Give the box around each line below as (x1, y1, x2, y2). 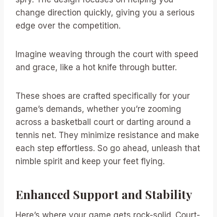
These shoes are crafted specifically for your (15, 91, 190, 101)
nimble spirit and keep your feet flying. (15, 156, 165, 166)
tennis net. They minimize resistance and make (15, 130, 199, 140)
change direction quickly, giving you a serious (15, 7, 195, 17)
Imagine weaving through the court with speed (15, 49, 198, 59)
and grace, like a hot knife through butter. (15, 62, 177, 72)
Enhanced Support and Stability (15, 186, 192, 202)
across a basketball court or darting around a (15, 117, 191, 127)
